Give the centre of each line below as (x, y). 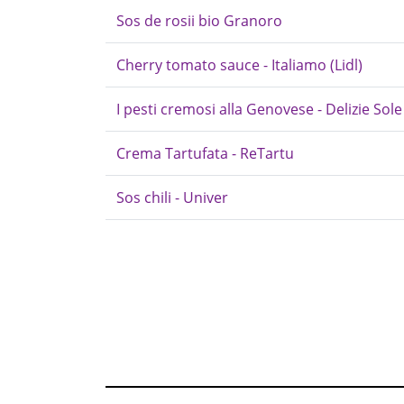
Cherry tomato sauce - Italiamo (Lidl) (239, 65)
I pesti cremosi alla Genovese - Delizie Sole (259, 109)
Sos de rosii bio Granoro (199, 21)
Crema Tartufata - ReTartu (205, 153)
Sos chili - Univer (172, 197)
